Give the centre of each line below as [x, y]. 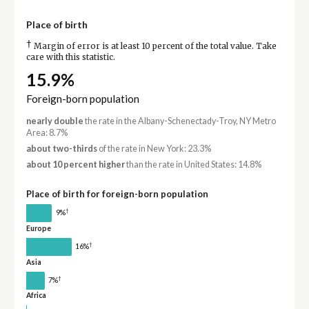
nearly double [54, 121]
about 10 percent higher [75, 165]
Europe [38, 228]
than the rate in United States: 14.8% [193, 165]
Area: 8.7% [47, 132]
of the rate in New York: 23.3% [154, 148]
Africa [36, 296]
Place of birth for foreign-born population [117, 194]
